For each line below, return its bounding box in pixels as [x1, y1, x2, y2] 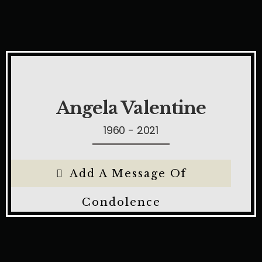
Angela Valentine [56, 97, 206, 119]
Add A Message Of [69, 167, 187, 180]
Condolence [81, 196, 161, 209]
